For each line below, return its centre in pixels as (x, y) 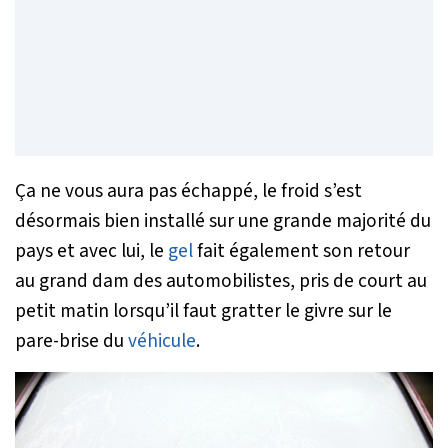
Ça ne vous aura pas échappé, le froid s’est (188, 190)
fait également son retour (301, 250)
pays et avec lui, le (91, 250)
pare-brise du (71, 340)
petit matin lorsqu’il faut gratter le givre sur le (203, 310)
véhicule (162, 340)
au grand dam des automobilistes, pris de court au (221, 280)
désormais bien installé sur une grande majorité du (223, 220)
